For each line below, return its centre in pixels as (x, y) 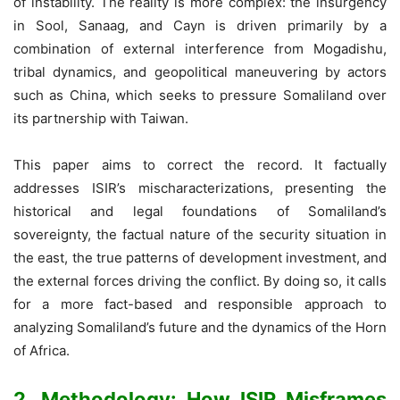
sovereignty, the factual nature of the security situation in (200, 234)
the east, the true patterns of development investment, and (200, 257)
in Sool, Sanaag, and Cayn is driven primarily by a (200, 25)
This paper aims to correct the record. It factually (200, 164)
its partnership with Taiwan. (101, 118)
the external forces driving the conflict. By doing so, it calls (200, 280)
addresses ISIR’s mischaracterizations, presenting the (200, 187)
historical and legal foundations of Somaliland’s (200, 211)
